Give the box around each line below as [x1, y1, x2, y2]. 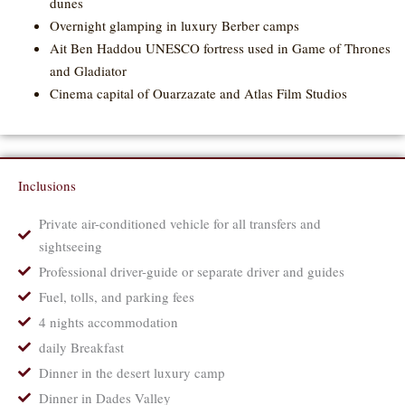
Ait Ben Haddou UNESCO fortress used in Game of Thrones [50, 39, 391, 57]
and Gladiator [50, 61, 127, 80]
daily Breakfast [38, 337, 124, 356]
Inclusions [18, 175, 76, 194]
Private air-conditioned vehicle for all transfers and [38, 213, 321, 232]
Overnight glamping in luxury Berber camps [50, 16, 299, 34]
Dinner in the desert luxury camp [38, 363, 225, 381]
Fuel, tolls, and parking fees [38, 287, 194, 306]
